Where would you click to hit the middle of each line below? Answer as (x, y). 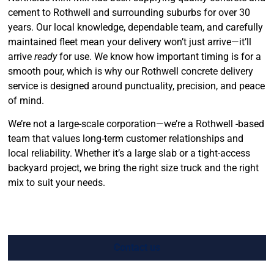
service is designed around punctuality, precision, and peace (137, 86)
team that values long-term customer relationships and (126, 139)
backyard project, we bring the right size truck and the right (134, 168)
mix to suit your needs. (57, 183)
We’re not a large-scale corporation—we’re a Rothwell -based (136, 124)
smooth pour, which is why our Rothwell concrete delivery (131, 71)
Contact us (137, 247)
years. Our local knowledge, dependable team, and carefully (136, 27)
